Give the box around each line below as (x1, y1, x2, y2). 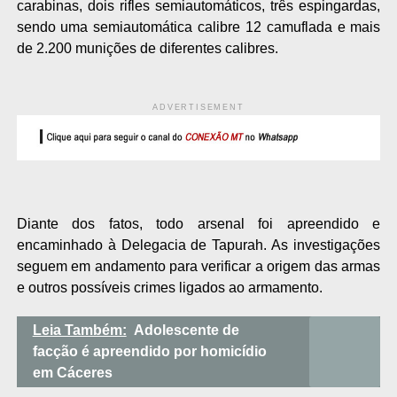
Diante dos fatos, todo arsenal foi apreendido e (16, 215, 381, 231)
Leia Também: (32, 322, 127, 338)
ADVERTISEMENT (152, 103, 245, 113)
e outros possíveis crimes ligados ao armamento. (16, 279, 323, 295)
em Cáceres (32, 364, 113, 380)
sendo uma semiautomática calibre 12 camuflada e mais (16, 19, 381, 35)
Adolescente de (133, 322, 239, 338)
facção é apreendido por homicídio (32, 343, 267, 359)
